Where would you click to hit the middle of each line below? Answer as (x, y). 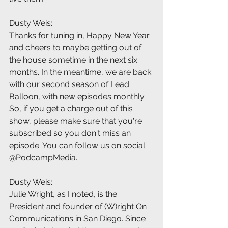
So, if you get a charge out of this (72, 109)
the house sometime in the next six (74, 60)
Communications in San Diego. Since (78, 219)
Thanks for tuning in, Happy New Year (80, 36)
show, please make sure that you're (77, 121)
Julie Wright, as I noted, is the (64, 194)
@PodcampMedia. (43, 158)
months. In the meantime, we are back (81, 72)
